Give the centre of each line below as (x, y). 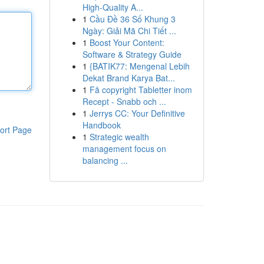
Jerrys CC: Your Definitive (137, 113)
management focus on (124, 148)
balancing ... (105, 160)
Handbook (101, 125)
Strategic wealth (119, 137)
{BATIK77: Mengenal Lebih (139, 66)
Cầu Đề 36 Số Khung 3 (132, 19)
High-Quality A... (113, 7)
